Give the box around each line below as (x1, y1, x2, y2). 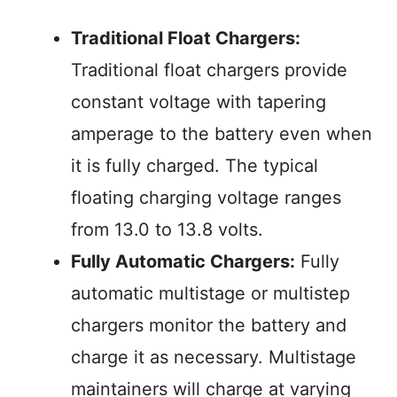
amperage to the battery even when (71, 123, 372, 144)
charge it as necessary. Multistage (71, 346, 356, 368)
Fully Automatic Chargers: (71, 251, 295, 272)
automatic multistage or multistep (71, 283, 350, 304)
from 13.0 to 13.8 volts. (71, 219, 263, 240)
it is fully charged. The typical (71, 155, 318, 176)
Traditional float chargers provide (71, 59, 347, 81)
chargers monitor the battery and (71, 315, 346, 336)
